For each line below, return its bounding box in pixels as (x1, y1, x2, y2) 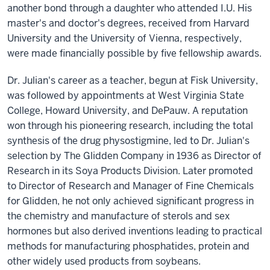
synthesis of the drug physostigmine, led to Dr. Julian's (7, 134, 250, 147)
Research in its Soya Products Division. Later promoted (7, 164, 253, 177)
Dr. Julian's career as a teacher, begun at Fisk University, (7, 74, 258, 87)
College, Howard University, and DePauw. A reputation (7, 104, 248, 117)
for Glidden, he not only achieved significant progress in (7, 194, 254, 207)
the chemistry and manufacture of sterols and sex (7, 209, 230, 222)
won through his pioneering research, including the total (7, 119, 253, 132)
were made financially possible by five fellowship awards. (7, 46, 262, 60)
